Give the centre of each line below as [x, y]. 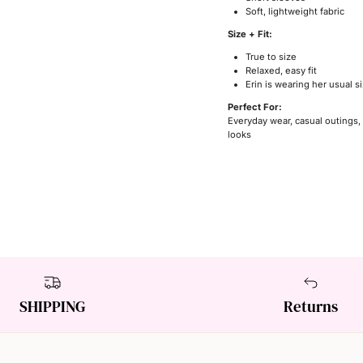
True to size [271, 57]
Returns [310, 306]
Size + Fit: [250, 34]
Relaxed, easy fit [282, 71]
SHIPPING [53, 306]
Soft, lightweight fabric [295, 11]
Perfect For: [254, 107]
